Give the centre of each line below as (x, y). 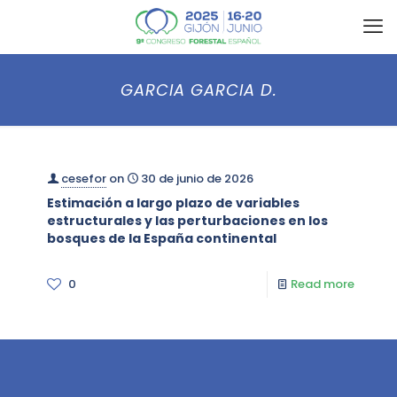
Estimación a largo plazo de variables (173, 203)
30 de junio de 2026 (197, 179)
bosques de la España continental (162, 238)
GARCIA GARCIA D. (198, 90)
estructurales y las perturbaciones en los (187, 221)
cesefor (84, 179)
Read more (323, 284)
